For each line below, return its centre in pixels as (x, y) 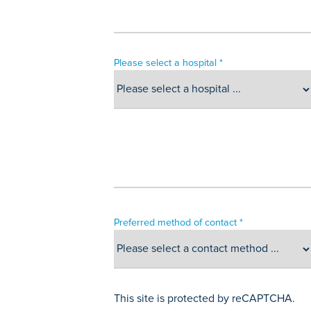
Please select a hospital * (169, 62)
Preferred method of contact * (179, 222)
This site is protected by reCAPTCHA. (205, 298)
